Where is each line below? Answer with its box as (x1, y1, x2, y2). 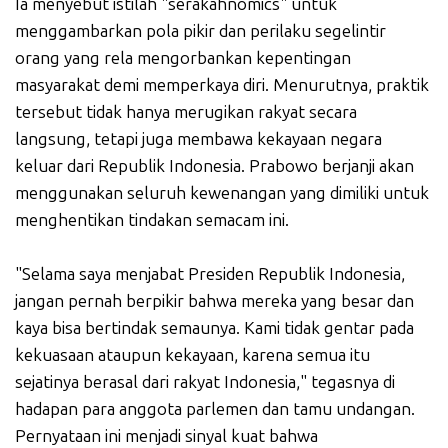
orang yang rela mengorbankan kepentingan (15, 48, 351, 69)
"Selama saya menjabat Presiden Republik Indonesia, (15, 264, 405, 285)
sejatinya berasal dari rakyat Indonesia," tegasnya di (15, 372, 395, 393)
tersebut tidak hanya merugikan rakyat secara (15, 102, 357, 123)
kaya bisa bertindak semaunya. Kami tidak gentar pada (15, 318, 414, 339)
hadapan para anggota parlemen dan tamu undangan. (15, 399, 415, 420)
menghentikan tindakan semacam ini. (15, 210, 289, 231)
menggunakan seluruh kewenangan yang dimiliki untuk (15, 183, 429, 204)
